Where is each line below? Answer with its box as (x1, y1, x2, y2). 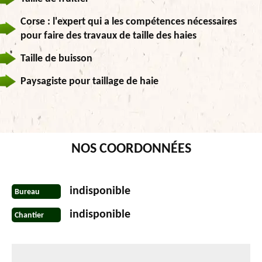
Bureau (15, 187, 40, 196)
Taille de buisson (20, 53, 92, 65)
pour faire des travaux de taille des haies (20, 30, 196, 42)
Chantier (15, 211, 44, 220)
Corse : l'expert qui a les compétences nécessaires (20, 16, 237, 28)
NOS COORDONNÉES (71, 142, 191, 157)
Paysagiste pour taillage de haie (20, 76, 158, 88)
